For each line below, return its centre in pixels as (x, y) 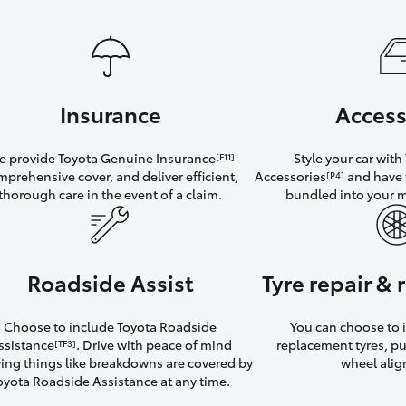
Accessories (291, 176)
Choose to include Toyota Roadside (111, 327)
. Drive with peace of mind (154, 345)
